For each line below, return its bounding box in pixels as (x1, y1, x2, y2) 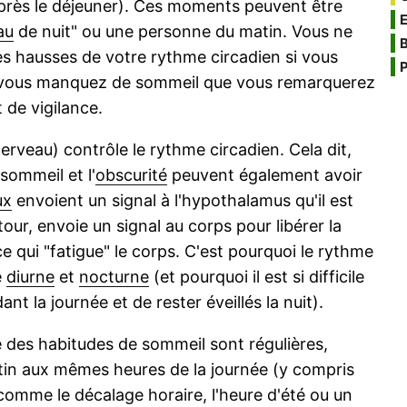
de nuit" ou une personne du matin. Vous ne (14, 22, 352, 42)
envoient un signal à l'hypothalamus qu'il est (12, 191, 353, 211)
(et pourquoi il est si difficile (149, 267, 364, 287)
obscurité (95, 165, 167, 185)
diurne (6, 267, 55, 287)
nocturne (79, 267, 149, 287)
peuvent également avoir (167, 165, 362, 185)
